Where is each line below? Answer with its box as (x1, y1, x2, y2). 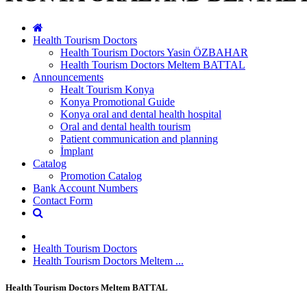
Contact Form (33, 194, 93, 206)
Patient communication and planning (60, 132, 218, 145)
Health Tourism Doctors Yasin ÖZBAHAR (60, 46, 248, 58)
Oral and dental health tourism (60, 120, 191, 132)
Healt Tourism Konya (60, 83, 154, 95)
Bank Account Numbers (33, 182, 138, 194)
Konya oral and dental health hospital (60, 108, 221, 120)
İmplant (60, 145, 93, 157)
